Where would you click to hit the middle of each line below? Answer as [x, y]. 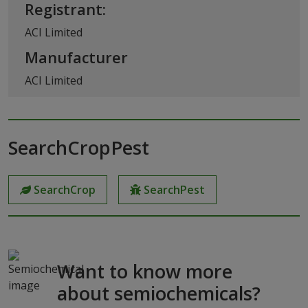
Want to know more [144, 271]
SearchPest [174, 189]
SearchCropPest [79, 147]
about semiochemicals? [158, 293]
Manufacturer [76, 57]
